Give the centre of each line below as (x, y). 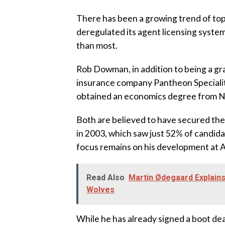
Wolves (100, 190)
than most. (97, 45)
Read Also (105, 178)
